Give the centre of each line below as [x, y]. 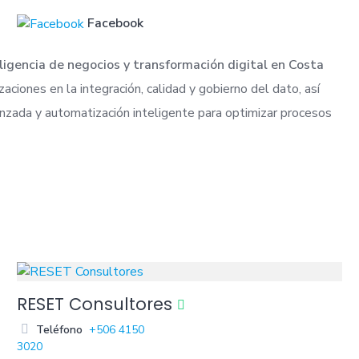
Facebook [116, 23]
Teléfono [60, 330]
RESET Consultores [95, 305]
